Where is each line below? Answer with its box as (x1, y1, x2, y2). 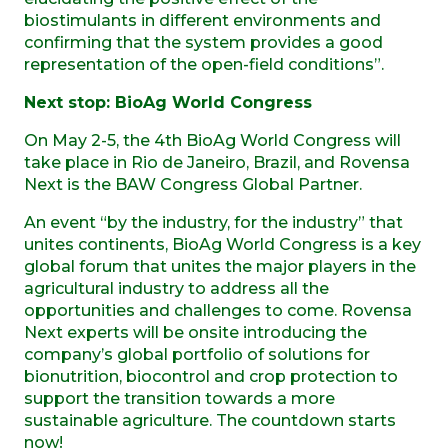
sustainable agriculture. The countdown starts (24, 410, 396, 430)
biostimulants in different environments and (24, 10, 381, 30)
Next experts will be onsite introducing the (24, 322, 367, 342)
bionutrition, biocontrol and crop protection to (24, 366, 398, 386)
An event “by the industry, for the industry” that (24, 212, 403, 232)
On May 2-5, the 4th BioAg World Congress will (24, 130, 401, 150)
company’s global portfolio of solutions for (24, 344, 370, 364)
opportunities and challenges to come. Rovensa (24, 300, 412, 320)
